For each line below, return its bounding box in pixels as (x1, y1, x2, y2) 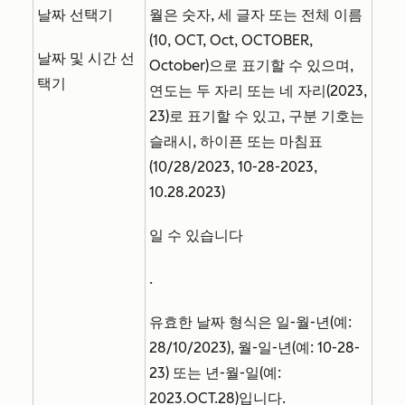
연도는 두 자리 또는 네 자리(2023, (149, 82, 367, 100)
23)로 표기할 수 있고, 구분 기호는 (149, 108, 364, 126)
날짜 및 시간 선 (37, 50, 135, 68)
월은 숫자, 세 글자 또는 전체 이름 (149, 6, 363, 24)
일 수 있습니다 (149, 227, 243, 245)
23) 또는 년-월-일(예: (149, 364, 281, 382)
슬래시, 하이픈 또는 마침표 (149, 133, 323, 151)
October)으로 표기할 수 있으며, (149, 57, 353, 75)
